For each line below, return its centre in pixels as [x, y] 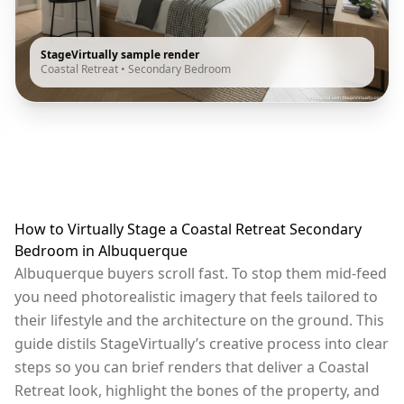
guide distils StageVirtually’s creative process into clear [202, 343]
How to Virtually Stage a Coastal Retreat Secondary [188, 229]
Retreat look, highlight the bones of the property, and [197, 390]
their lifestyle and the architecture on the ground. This [199, 320]
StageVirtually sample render [120, 54]
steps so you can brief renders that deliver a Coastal [192, 367]
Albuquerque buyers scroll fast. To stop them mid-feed [201, 273]
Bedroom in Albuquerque [101, 250]
